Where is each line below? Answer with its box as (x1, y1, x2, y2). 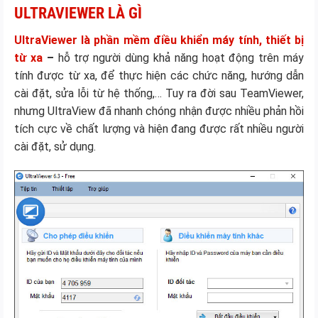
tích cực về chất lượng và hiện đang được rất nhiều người (14, 121, 304, 136)
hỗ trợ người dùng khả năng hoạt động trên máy (57, 50, 305, 65)
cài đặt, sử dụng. (14, 139, 96, 153)
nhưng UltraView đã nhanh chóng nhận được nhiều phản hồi (14, 104, 304, 118)
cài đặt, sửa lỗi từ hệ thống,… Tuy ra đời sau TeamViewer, (14, 86, 304, 100)
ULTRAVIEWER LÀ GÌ (14, 3, 142, 22)
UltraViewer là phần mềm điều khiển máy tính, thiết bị (14, 33, 304, 47)
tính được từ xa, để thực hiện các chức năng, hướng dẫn (14, 68, 304, 82)
